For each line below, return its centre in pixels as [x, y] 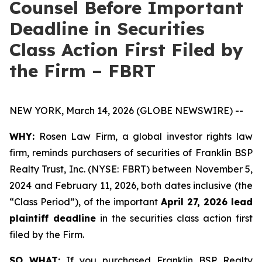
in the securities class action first [174, 218]
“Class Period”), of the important [85, 202]
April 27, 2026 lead [207, 202]
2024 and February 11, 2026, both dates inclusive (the [131, 185]
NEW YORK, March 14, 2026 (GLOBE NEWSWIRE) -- [126, 111]
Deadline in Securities [107, 29]
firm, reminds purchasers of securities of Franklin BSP [131, 153]
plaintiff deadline [53, 218]
